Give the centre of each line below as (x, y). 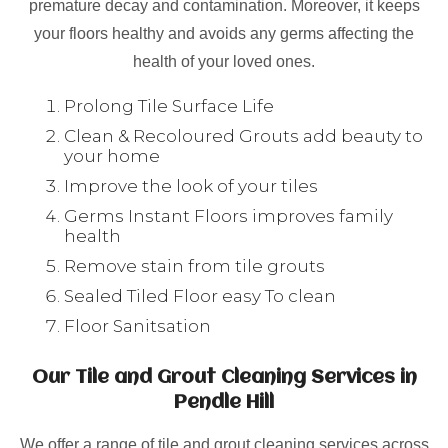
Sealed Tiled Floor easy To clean (200, 296)
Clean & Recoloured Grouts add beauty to (243, 136)
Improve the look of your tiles (191, 186)
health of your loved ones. (224, 61)
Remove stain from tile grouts (194, 266)
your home (112, 156)
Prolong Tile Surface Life (169, 106)
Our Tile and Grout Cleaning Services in (224, 378)
